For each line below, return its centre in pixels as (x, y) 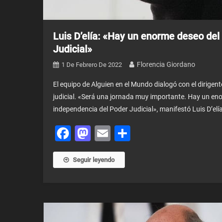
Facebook (105, 133)
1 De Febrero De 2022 (92, 65)
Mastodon (126, 133)
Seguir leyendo (94, 160)
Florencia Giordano (166, 64)
